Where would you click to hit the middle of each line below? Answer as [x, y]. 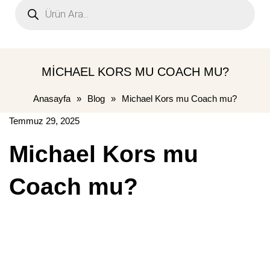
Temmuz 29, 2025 [44, 121]
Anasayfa [52, 98]
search [29, 11]
